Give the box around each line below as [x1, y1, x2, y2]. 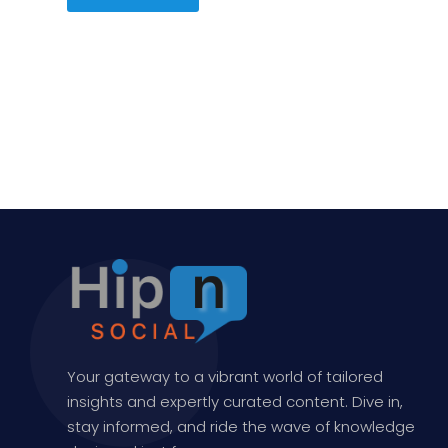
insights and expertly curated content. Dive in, [67, 391, 404, 413]
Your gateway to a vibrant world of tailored [67, 366, 384, 388]
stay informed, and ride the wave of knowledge [67, 416, 416, 438]
